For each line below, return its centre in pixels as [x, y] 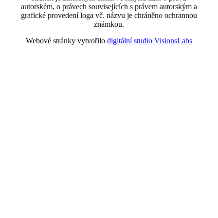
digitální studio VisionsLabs [150, 40]
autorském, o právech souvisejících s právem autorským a [109, 6]
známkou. [109, 24]
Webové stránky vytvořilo [66, 40]
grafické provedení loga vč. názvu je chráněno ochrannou [109, 15]
